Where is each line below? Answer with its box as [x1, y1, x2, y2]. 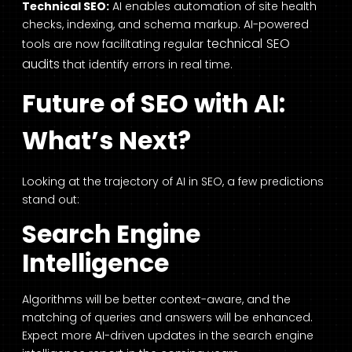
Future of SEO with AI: [22, 86, 285, 122]
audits [22, 55, 60, 74]
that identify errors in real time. [60, 57, 233, 73]
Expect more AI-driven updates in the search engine [22, 328, 313, 343]
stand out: [22, 192, 79, 208]
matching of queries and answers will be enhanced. [22, 310, 313, 325]
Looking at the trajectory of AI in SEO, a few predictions [22, 174, 324, 190]
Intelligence [22, 246, 169, 281]
